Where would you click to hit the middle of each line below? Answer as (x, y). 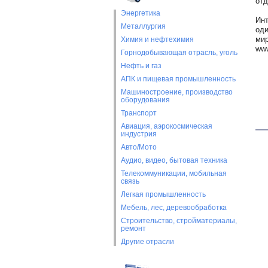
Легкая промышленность (163, 194)
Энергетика (140, 13)
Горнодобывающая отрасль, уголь (179, 53)
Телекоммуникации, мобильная (173, 173)
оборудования (145, 100)
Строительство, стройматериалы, (179, 221)
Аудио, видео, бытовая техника (174, 160)
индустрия (138, 134)
